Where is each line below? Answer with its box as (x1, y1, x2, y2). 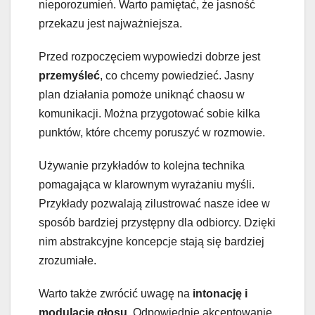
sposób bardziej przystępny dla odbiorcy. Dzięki (39, 217, 276, 229)
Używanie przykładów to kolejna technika (39, 160, 245, 172)
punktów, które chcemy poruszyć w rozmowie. (39, 127, 265, 139)
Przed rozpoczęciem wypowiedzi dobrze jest (39, 51, 260, 63)
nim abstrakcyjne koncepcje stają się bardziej (39, 236, 264, 248)
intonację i (193, 288, 247, 300)
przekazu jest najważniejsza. (39, 18, 182, 30)
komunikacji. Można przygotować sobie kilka (39, 108, 260, 120)
